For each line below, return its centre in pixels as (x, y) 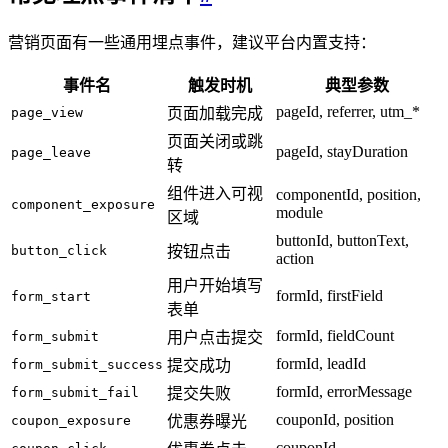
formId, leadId (321, 364)
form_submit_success (87, 365)
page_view (47, 113)
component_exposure (83, 205)
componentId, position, (348, 195)
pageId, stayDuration (342, 152)
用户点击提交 (215, 338)
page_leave (51, 153)
